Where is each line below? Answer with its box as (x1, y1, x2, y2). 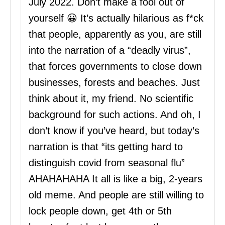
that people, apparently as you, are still (29, 28, 201, 40)
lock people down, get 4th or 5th (29, 205, 172, 216)
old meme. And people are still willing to (29, 189, 204, 200)
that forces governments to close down (29, 60, 202, 72)
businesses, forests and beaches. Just (29, 76, 200, 88)
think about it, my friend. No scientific (29, 92, 193, 104)
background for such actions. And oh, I (29, 108, 201, 120)
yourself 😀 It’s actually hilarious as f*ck (29, 12, 203, 24)
